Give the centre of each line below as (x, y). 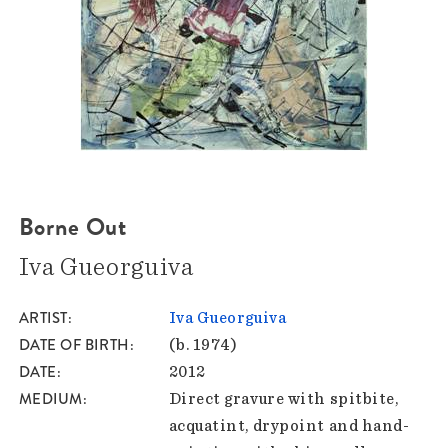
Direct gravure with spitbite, (283, 399)
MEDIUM (50, 399)
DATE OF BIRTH (74, 345)
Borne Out (73, 227)
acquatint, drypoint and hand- (289, 426)
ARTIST (43, 318)
